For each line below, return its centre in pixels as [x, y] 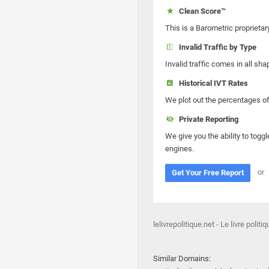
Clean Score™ [200, 11]
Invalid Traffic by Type [216, 47]
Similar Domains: [182, 258]
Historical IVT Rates [211, 83]
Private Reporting [207, 119]
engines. [180, 149]
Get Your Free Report [208, 173]
